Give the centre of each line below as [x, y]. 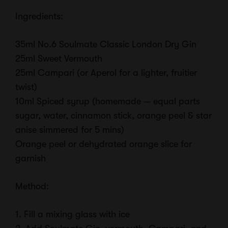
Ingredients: [39, 16]
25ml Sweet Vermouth [59, 59]
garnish [31, 158]
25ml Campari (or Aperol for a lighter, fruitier [106, 73]
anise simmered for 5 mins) [70, 130]
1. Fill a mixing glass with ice [73, 214]
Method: [32, 186]
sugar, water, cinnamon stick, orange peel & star [113, 116]
